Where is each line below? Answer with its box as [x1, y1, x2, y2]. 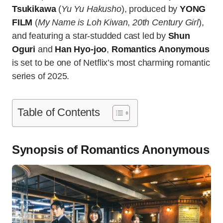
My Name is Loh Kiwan [37, 17, 128, 27]
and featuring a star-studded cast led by [12, 31, 168, 41]
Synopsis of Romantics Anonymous [12, 143, 210, 156]
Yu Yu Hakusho [61, 4, 121, 14]
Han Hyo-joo [55, 44, 107, 54]
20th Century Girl [132, 17, 199, 27]
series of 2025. [12, 71, 70, 81]
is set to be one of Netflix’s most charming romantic [12, 58, 210, 68]
